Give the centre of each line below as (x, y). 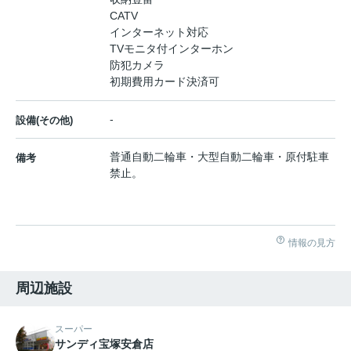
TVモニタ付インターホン (172, 48)
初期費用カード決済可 (165, 81)
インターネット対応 (159, 32)
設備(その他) (44, 120)
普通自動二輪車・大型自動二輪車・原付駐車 (219, 156)
